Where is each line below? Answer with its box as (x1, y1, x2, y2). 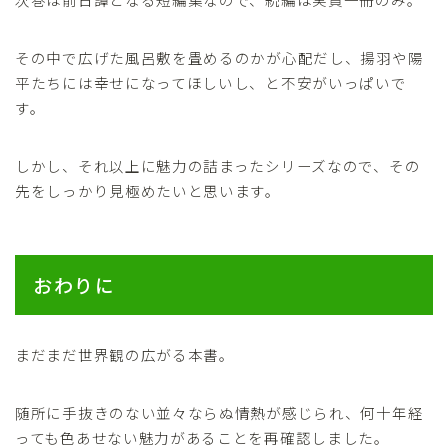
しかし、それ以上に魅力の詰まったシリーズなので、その (15, 154, 421, 176)
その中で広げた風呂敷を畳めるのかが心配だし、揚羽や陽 (15, 46, 424, 68)
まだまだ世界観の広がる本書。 (15, 344, 235, 366)
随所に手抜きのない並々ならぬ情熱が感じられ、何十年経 (15, 402, 424, 424)
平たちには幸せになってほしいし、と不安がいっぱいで (15, 71, 407, 93)
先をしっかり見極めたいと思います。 (15, 179, 281, 201)
